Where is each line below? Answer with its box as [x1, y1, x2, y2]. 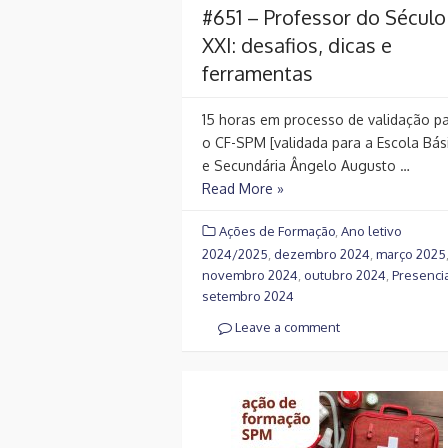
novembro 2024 [202, 267, 298, 284]
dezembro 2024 [274, 246, 370, 263]
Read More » [202, 179, 284, 197]
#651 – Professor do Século [202, 3, 446, 30]
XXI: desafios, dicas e [202, 31, 392, 58]
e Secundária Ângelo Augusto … [202, 156, 410, 174]
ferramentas [202, 59, 313, 86]
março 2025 [376, 246, 446, 263]
